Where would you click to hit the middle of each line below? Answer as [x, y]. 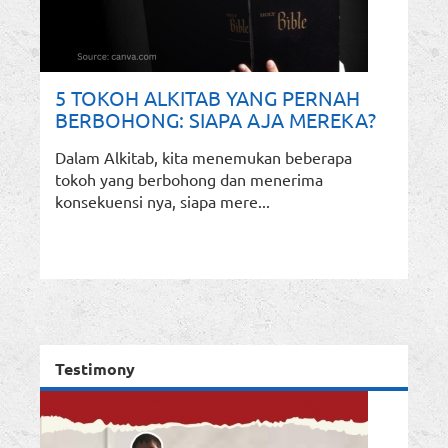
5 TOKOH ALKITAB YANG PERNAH [207, 98]
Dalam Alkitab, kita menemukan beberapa [203, 157]
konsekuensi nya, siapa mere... [162, 201]
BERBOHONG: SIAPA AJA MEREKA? [215, 120]
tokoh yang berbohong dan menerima [189, 179]
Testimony [95, 369]
